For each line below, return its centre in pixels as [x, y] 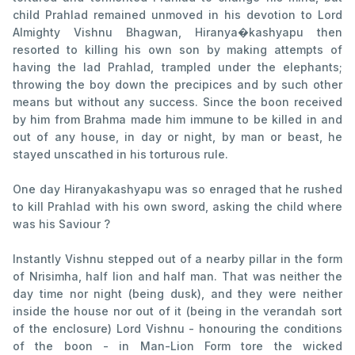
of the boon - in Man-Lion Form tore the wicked [177, 345]
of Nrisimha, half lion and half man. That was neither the [177, 276]
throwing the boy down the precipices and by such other [177, 84]
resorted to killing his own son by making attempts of [177, 49]
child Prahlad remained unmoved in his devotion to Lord [177, 14]
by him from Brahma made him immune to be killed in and [177, 119]
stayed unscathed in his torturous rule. [120, 154]
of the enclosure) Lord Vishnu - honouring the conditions [177, 328]
